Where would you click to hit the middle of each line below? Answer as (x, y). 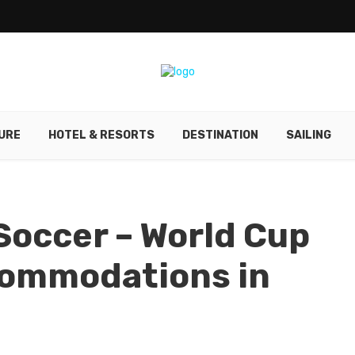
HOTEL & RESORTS (101, 136)
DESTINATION (220, 136)
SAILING (309, 136)
